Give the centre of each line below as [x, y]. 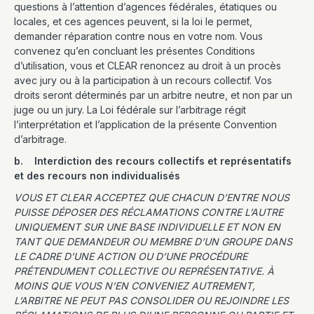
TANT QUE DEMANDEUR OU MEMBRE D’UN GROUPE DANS [153, 241]
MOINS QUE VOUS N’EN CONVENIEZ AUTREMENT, [135, 286]
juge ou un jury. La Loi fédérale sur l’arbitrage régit [130, 110]
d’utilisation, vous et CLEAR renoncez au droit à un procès [148, 66]
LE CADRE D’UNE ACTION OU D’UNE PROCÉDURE [131, 256]
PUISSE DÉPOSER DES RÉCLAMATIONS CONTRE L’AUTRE [149, 212]
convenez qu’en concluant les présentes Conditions [135, 51]
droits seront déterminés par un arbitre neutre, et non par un [153, 95]
